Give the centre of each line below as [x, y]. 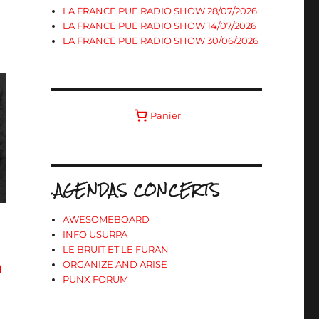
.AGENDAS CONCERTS [135, 190]
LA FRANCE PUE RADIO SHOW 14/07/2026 [160, 26]
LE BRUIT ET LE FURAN [116, 249]
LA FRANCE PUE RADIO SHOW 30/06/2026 [161, 41]
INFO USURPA [95, 234]
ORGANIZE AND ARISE [115, 264]
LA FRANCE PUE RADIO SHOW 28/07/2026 [160, 11]
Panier [166, 115]
